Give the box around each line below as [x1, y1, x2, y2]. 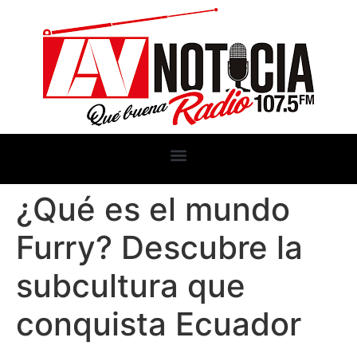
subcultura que [16, 266, 245, 305]
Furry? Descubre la [16, 228, 303, 267]
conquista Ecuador [16, 304, 301, 343]
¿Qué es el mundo [16, 190, 290, 229]
